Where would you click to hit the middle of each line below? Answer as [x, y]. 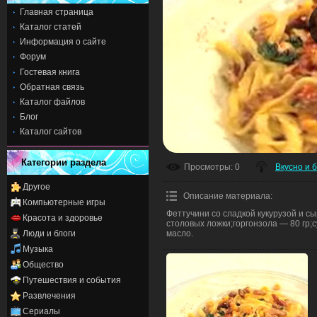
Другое [36, 186]
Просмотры [207, 167]
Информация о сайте [63, 42]
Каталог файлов [52, 102]
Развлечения [49, 295]
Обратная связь [52, 87]
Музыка [38, 249]
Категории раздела [64, 162]
